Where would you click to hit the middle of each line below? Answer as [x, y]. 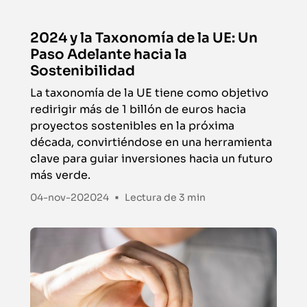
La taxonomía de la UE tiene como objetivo [149, 93]
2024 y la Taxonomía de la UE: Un [144, 38]
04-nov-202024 [69, 197]
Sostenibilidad [82, 71]
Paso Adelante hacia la [108, 55]
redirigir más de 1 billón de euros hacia [138, 110]
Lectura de [151, 198]
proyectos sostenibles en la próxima [132, 126]
